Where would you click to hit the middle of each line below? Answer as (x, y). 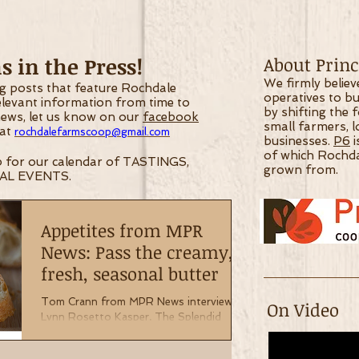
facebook (171, 117)
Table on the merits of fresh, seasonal (138, 332)
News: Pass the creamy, (137, 252)
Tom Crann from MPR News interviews (139, 302)
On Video (303, 309)
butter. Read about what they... (120, 347)
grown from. (301, 170)
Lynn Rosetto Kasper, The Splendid (131, 317)
